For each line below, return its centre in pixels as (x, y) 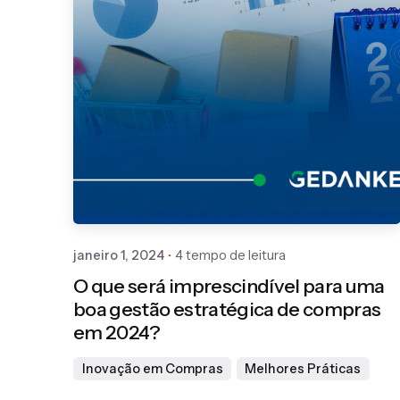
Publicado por (262, 117)
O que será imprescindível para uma (229, 286)
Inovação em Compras (152, 369)
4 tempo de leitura (230, 255)
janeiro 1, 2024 (119, 255)
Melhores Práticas (303, 369)
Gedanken (256, 137)
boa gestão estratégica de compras (227, 309)
